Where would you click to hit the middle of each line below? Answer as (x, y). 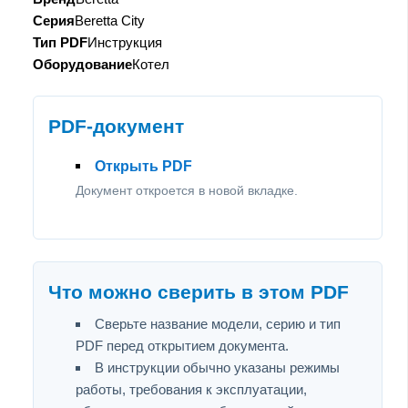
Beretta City (110, 20)
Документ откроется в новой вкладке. (187, 190)
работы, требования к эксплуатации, (191, 389)
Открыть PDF (143, 166)
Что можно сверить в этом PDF (199, 292)
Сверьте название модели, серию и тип (218, 323)
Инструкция (125, 42)
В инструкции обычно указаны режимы (217, 367)
